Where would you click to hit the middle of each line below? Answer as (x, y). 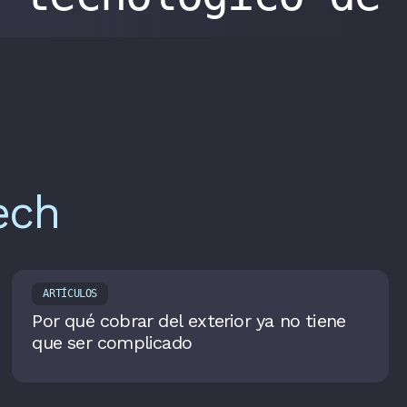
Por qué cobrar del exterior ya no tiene (189, 321)
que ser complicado (112, 343)
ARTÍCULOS (70, 294)
